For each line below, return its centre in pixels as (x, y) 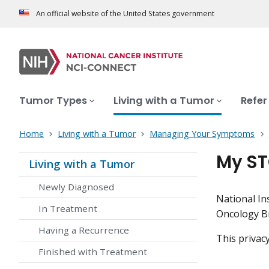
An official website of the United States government (125, 14)
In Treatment (68, 209)
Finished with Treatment (93, 252)
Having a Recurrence (84, 230)
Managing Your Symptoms (202, 134)
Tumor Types (53, 101)
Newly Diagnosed (76, 187)
